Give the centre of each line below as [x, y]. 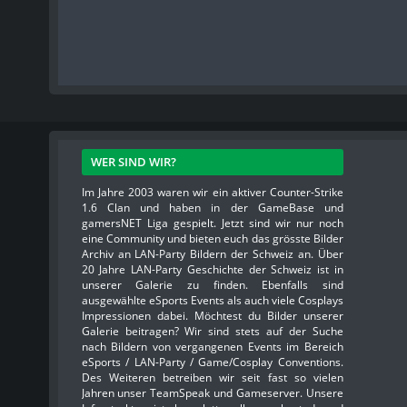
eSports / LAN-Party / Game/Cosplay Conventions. [212, 362]
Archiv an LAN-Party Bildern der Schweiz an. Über [212, 254]
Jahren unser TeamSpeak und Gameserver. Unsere [212, 393]
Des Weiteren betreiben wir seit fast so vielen [212, 377]
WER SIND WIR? [133, 162]
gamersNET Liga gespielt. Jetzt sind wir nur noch [212, 223]
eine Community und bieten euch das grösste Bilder [212, 238]
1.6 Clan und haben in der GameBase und [212, 208]
